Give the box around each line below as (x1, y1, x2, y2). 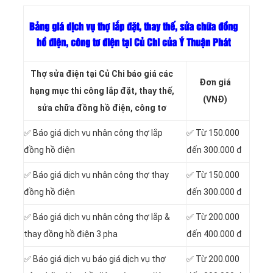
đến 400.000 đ (186, 229, 242, 239)
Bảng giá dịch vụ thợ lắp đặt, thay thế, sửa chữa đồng (29, 23, 238, 32)
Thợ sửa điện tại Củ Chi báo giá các (30, 69, 173, 79)
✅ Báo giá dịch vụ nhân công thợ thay (24, 170, 169, 180)
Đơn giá (199, 77, 231, 88)
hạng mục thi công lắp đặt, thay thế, (29, 86, 174, 96)
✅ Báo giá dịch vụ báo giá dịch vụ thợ (24, 254, 166, 264)
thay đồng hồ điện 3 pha (24, 229, 118, 239)
